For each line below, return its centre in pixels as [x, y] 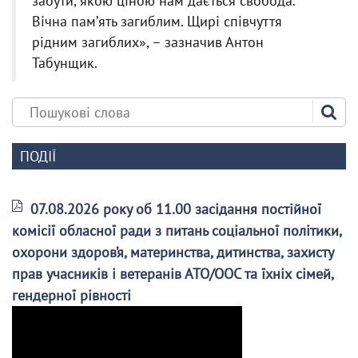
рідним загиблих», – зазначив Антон [148, 42]
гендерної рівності [72, 295]
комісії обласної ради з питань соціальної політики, [177, 231]
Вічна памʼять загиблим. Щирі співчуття [157, 21]
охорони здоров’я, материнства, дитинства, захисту [173, 252]
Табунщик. [65, 63]
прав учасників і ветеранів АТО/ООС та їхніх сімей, [173, 274]
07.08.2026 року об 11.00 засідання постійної [176, 209]
